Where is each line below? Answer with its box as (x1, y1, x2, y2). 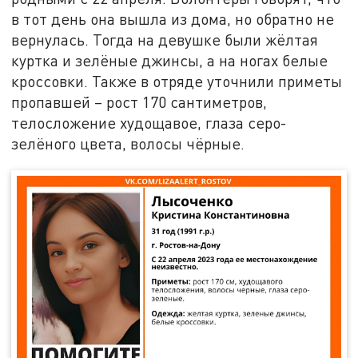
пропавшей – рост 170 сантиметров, (11, 93, 268, 112)
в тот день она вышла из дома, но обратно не (11, 10, 335, 29)
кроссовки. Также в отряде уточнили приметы (11, 72, 343, 91)
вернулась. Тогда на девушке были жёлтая (11, 30, 319, 50)
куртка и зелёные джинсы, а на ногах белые (11, 51, 328, 70)
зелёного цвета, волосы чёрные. (11, 134, 245, 153)
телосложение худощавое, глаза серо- (11, 113, 288, 133)
